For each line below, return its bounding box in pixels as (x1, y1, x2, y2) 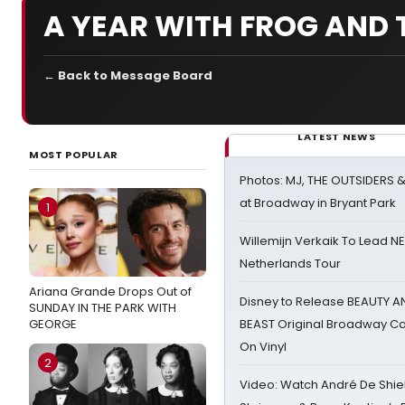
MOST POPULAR (29, 147, 118, 162)
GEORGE (29, 316, 77, 333)
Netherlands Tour (240, 255, 341, 272)
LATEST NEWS (297, 129, 376, 144)
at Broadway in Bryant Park (240, 194, 396, 212)
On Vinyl (240, 338, 287, 355)
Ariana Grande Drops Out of (29, 283, 192, 300)
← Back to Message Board (43, 67, 212, 84)
